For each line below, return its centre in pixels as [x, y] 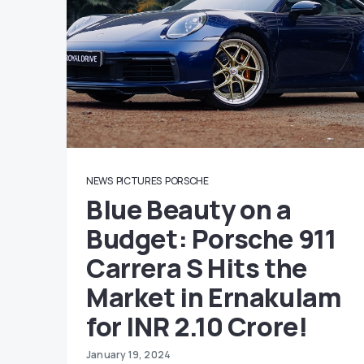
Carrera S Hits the [197, 268]
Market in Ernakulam [214, 297]
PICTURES [139, 181]
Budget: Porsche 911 [211, 239]
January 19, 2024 [129, 355]
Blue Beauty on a [189, 210]
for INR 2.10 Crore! [197, 327]
